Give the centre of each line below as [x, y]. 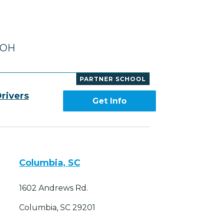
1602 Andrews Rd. [54, 188]
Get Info [109, 101]
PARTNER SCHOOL [113, 79]
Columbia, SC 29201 [57, 208]
